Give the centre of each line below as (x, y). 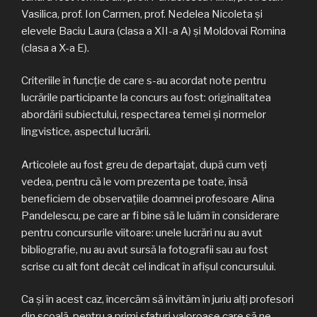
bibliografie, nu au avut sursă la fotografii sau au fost (145, 249)
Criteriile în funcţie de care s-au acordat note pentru (144, 81)
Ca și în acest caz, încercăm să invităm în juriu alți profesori (157, 300)
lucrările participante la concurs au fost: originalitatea (146, 98)
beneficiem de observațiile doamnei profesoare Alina (148, 198)
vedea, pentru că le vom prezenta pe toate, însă (134, 181)
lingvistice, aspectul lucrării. (86, 132)
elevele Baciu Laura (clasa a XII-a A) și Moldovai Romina (154, 31)
